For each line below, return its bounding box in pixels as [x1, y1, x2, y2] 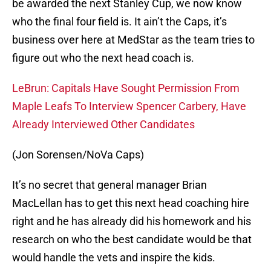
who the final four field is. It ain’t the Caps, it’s [12, 15, 227, 28]
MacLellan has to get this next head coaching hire [12, 197, 249, 210]
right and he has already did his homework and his [12, 215, 251, 228]
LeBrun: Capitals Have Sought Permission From [12, 82, 240, 95]
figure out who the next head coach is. [12, 51, 194, 65]
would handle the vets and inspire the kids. [12, 251, 215, 264]
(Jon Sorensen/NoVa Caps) [12, 148, 144, 162]
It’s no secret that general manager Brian [12, 178, 207, 192]
